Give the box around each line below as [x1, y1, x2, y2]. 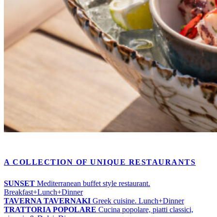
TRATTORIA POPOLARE [4, 205, 96, 214]
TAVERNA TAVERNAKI [4, 197, 91, 205]
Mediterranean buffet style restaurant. [35, 179, 150, 188]
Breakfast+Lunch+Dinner [4, 188, 83, 197]
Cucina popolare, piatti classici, [96, 205, 193, 214]
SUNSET [4, 179, 35, 188]
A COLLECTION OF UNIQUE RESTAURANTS [4, 158, 196, 167]
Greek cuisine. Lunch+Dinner [91, 197, 184, 205]
